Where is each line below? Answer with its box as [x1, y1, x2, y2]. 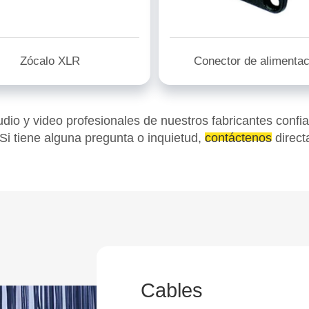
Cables [141, 279, 203, 301]
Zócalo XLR [20, 54, 80, 68]
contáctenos [205, 131, 272, 145]
